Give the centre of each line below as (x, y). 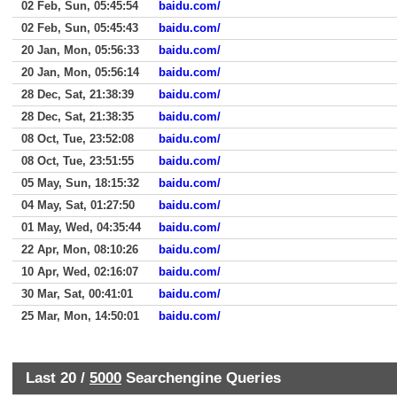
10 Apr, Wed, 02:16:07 (80, 272)
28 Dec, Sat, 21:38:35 (78, 117)
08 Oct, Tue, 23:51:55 (78, 161)
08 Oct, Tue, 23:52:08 (78, 139)
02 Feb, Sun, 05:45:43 (80, 28)
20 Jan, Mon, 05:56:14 (80, 72)
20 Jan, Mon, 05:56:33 (80, 50)
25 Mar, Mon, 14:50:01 (80, 316)
